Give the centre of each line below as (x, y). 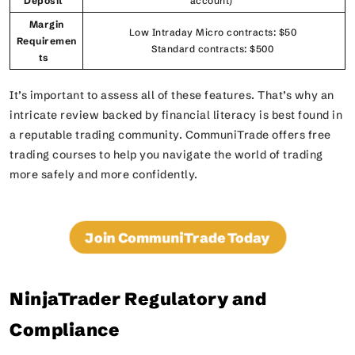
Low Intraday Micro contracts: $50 (214, 32)
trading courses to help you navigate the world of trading (166, 155)
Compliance (67, 330)
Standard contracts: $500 (214, 49)
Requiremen (46, 41)
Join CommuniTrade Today (177, 237)
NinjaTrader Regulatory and (138, 299)
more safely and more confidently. (107, 174)
